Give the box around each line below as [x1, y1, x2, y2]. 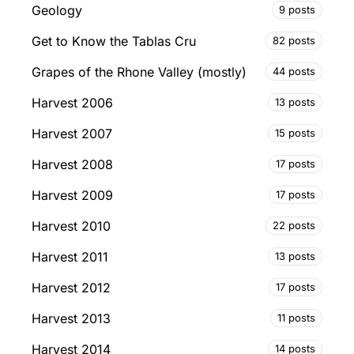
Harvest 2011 [32, 248, 108, 265]
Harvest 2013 [32, 310, 111, 326]
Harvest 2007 [32, 125, 112, 141]
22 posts [273, 219, 315, 232]
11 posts [277, 311, 315, 325]
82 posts [273, 34, 315, 47]
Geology [32, 2, 82, 18]
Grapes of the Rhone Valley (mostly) [32, 63, 247, 80]
